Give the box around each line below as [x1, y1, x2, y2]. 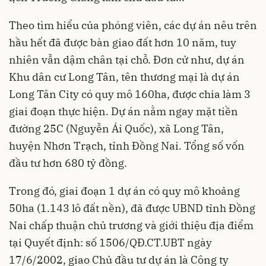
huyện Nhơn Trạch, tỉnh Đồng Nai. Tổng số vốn [9, 139, 245, 153]
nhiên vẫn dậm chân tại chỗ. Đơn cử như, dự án [9, 53, 245, 67]
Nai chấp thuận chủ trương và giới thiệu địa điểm [9, 218, 254, 233]
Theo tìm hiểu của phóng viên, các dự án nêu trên [9, 18, 257, 33]
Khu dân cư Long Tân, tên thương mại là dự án [9, 70, 240, 84]
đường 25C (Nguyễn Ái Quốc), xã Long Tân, [9, 122, 224, 136]
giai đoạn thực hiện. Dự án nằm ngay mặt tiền [9, 104, 238, 119]
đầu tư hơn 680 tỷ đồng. [9, 156, 127, 170]
